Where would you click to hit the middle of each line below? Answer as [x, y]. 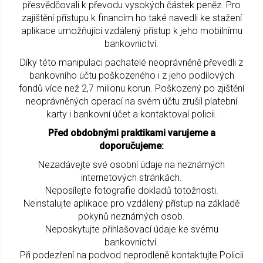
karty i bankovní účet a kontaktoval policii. [131, 114]
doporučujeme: [131, 146]
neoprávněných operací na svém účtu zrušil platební [131, 101]
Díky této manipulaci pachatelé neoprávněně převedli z [131, 62]
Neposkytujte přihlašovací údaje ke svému [131, 229]
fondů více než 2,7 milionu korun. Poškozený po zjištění [131, 88]
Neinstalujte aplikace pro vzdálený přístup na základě [131, 203]
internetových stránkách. [131, 177]
